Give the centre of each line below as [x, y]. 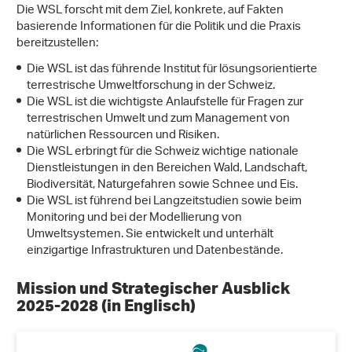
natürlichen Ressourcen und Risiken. [124, 136]
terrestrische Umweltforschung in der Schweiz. [152, 86]
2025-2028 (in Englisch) [108, 305]
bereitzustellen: [57, 44]
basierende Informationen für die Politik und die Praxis [159, 27]
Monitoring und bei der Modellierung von [134, 218]
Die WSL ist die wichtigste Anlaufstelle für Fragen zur [165, 103]
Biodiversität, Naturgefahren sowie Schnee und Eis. [163, 185]
